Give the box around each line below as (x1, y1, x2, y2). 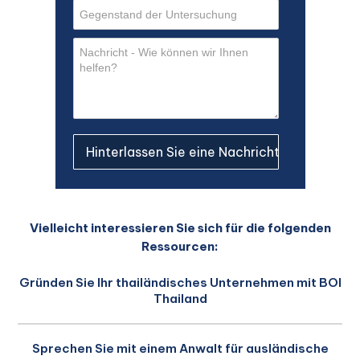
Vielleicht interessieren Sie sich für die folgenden (29, 220, 331, 235)
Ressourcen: (141, 239, 219, 254)
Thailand (153, 291, 207, 306)
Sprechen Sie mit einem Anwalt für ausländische (31, 341, 329, 356)
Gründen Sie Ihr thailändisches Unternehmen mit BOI (18, 275, 342, 290)
